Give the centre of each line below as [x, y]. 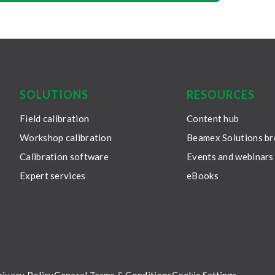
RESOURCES [221, 95]
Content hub [213, 119]
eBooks [203, 176]
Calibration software [64, 157]
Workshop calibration [66, 138]
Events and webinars [230, 157]
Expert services [53, 176]
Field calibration [55, 119]
